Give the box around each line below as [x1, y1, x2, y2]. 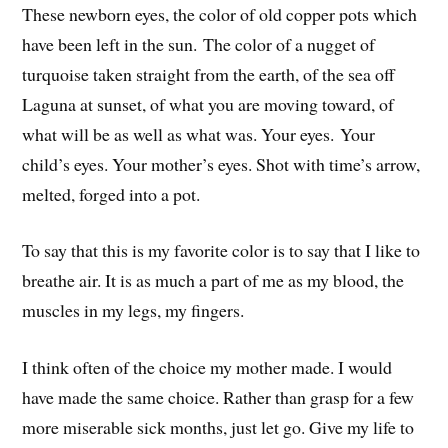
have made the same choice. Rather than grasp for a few [22, 385, 415, 410]
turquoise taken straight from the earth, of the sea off [22, 61, 396, 86]
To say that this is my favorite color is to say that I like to [22, 238, 421, 263]
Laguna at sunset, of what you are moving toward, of [22, 91, 395, 116]
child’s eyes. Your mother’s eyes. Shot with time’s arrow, [22, 151, 421, 176]
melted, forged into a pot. [22, 181, 201, 206]
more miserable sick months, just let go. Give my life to [22, 415, 415, 440]
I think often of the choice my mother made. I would [22, 355, 393, 380]
